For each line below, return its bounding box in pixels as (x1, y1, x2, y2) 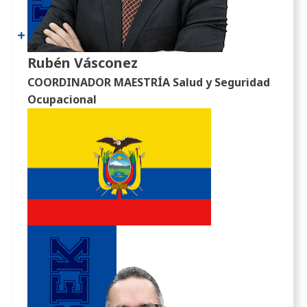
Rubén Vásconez (27, 53, 138, 72)
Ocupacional (27, 91, 97, 107)
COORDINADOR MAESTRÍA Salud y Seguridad (27, 74, 271, 90)
